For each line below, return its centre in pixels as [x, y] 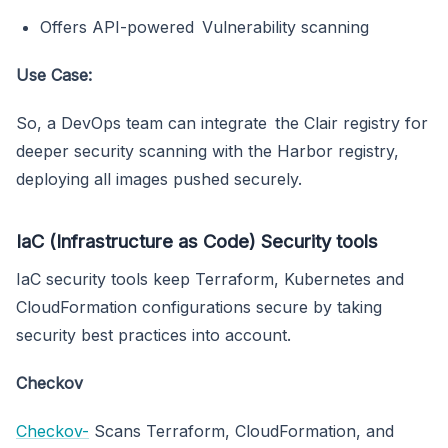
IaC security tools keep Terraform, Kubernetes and [210, 279]
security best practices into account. [153, 335]
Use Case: [54, 75]
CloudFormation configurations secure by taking [203, 307]
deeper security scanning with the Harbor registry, [207, 151]
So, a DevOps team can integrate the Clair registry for [222, 123]
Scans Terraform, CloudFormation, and [245, 431]
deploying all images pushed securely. [159, 179]
